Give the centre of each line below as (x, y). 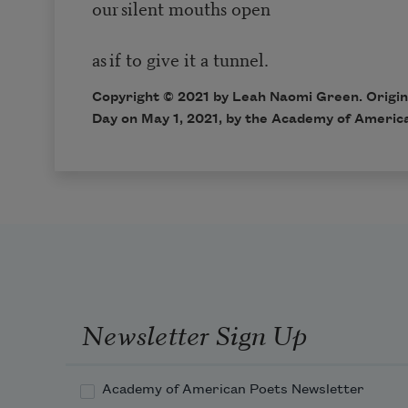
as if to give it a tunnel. (180, 59)
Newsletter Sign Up (194, 333)
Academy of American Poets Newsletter (233, 390)
